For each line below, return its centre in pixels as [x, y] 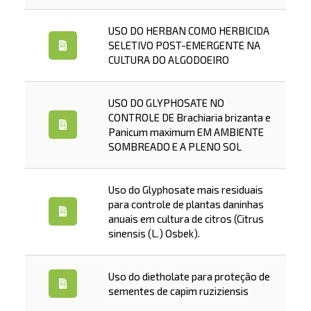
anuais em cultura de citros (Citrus [186, 219]
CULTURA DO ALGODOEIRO [168, 60]
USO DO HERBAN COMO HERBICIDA [188, 31]
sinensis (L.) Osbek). [154, 233]
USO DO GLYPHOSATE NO [166, 103]
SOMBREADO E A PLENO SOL [175, 146]
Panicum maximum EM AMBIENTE [186, 132]
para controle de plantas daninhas [186, 204]
